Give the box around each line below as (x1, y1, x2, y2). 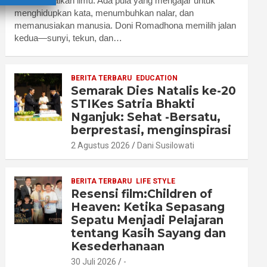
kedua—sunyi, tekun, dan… (14, 33, 123, 44)
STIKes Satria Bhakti (71, 97, 195, 111)
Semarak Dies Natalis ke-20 (71, 84, 237, 98)
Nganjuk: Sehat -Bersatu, (71, 110, 221, 125)
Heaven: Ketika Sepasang (71, 200, 225, 215)
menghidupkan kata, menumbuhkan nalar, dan (14, 8, 194, 18)
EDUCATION (136, 74, 178, 83)
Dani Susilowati (137, 141, 195, 151)
